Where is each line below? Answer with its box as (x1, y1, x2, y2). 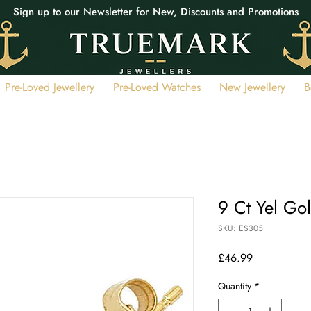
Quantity (218, 279, 251, 294)
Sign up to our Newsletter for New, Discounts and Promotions (12, 4, 299, 19)
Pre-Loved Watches (112, 79, 201, 96)
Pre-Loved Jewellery (4, 79, 94, 96)
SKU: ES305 (218, 222, 263, 235)
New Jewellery (219, 79, 285, 96)
